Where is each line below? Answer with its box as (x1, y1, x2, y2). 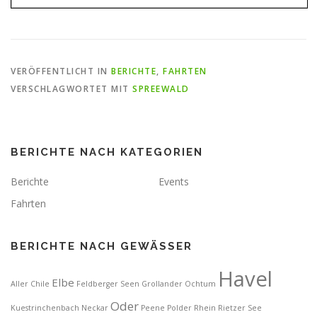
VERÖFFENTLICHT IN (11, 64, 111, 77)
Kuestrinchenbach (11, 302, 79, 313)
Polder (167, 302, 192, 313)
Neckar (81, 302, 108, 313)
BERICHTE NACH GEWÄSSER (11, 239, 192, 253)
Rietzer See (218, 302, 262, 313)
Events (158, 174, 189, 188)
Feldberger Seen (76, 278, 139, 289)
